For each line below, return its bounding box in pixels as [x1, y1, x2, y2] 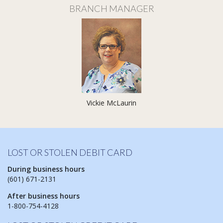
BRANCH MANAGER [69, 3, 154, 14]
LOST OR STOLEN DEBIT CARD [7, 147, 132, 158]
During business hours [7, 164, 85, 174]
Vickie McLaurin [87, 98, 136, 108]
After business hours [7, 191, 80, 201]
